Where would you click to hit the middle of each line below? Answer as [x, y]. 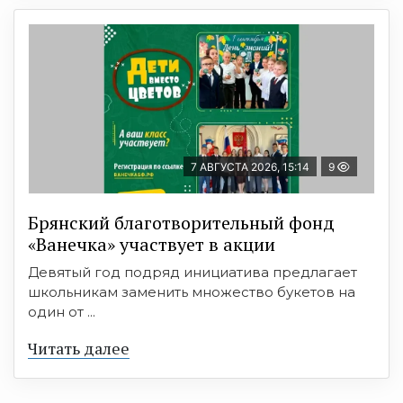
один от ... [62, 312]
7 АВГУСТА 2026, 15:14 [250, 167]
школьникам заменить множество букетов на [192, 292]
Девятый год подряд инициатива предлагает [193, 273]
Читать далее [79, 349]
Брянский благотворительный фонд [181, 223]
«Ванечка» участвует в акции [152, 245]
